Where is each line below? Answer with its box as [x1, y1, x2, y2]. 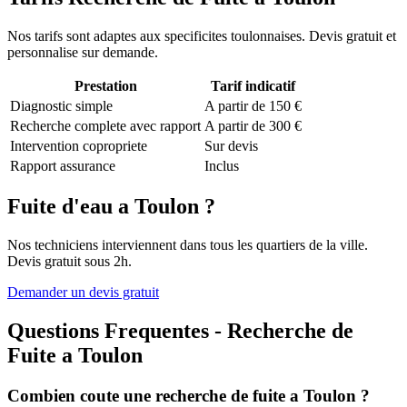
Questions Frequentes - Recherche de [7, 319, 353, 343]
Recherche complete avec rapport [10, 117, 201, 134]
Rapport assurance [10, 157, 115, 174]
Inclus [204, 157, 239, 174]
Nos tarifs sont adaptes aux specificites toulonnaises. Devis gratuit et [7, 27, 396, 44]
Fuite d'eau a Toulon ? [7, 194, 215, 219]
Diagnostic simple [10, 97, 113, 114]
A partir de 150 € [204, 97, 302, 114]
